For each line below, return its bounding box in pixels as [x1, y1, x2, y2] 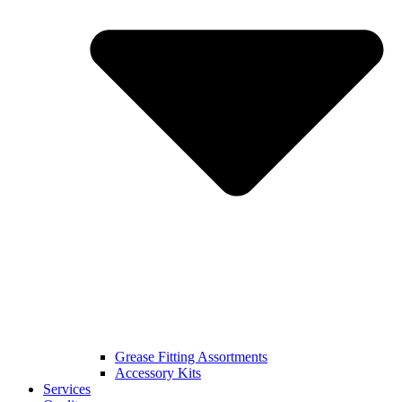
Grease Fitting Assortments [115, 349, 267, 365]
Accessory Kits [115, 365, 201, 381]
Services [43, 381, 91, 398]
